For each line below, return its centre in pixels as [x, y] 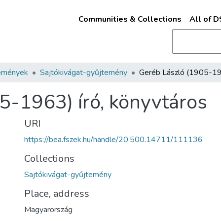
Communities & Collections [130, 19]
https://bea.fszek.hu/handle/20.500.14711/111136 [113, 140]
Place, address [57, 194]
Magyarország [48, 210]
